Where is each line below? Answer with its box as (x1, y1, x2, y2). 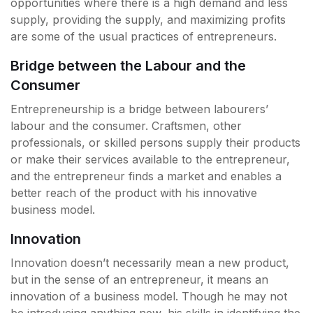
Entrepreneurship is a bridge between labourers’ (10, 102, 268, 117)
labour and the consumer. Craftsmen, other (10, 119, 242, 133)
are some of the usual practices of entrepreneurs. (10, 29, 277, 44)
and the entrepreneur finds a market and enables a (10, 169, 282, 184)
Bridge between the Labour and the (10, 57, 246, 75)
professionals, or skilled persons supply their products (10, 136, 300, 150)
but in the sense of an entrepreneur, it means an (10, 272, 268, 287)
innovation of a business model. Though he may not (10, 289, 287, 304)
